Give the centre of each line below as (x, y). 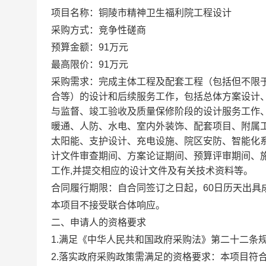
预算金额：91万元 (90, 47)
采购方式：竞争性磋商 (99, 30)
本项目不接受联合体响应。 (108, 205)
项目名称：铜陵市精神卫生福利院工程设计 (141, 13)
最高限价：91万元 (90, 64)
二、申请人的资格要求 (99, 222)
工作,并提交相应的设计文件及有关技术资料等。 (152, 171)
